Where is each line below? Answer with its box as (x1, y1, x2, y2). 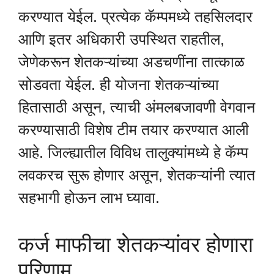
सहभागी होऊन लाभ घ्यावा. (18, 188, 160, 206)
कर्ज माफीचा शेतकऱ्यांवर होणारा (18, 232, 253, 257)
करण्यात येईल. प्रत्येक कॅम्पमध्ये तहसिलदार (18, 7, 253, 25)
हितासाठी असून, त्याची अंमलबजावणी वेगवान (18, 98, 255, 116)
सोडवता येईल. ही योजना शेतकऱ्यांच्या (18, 75, 219, 93)
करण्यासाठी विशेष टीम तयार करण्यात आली (18, 120, 249, 138)
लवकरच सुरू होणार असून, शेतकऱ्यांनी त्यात (18, 166, 255, 183)
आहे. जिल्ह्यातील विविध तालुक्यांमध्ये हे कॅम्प (18, 143, 248, 161)
